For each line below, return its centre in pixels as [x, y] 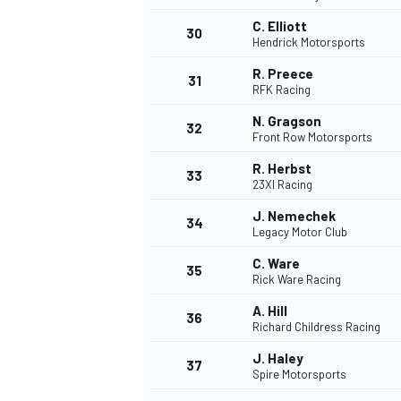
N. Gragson [287, 121]
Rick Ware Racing [297, 280]
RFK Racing [282, 90]
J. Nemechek [294, 216]
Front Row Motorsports [312, 137]
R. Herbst [282, 169]
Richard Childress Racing [316, 327]
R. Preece [283, 74]
